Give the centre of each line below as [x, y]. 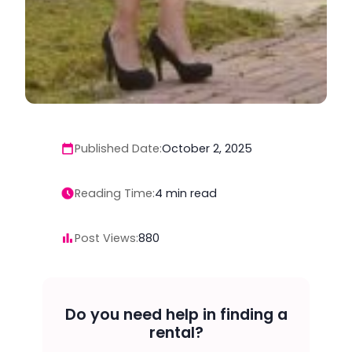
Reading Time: [114, 193]
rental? [176, 332]
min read [191, 193]
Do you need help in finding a [176, 314]
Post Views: [106, 238]
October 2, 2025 [207, 149]
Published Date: [118, 149]
